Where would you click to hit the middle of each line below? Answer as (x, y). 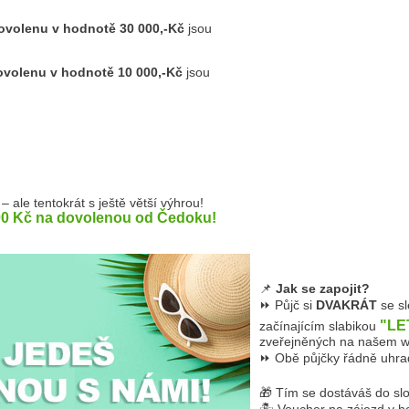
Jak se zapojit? (323, 288)
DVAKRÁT (346, 305)
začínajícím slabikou (320, 326)
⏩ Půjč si (288, 305)
